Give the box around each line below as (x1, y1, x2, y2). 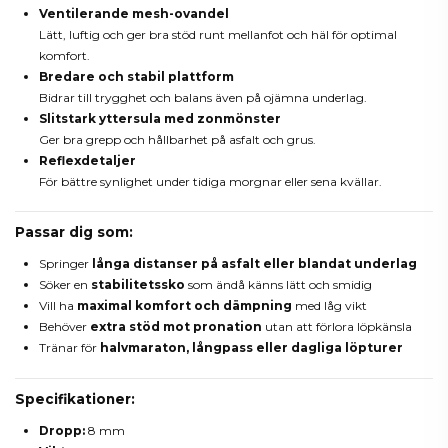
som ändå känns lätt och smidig (185, 277, 372, 293)
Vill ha (39, 298, 77, 314)
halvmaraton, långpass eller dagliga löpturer (100, 340, 403, 356)
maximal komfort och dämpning (77, 298, 292, 314)
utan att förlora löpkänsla (262, 319, 412, 335)
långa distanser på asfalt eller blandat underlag (92, 256, 417, 272)
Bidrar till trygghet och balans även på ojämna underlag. (39, 90, 367, 106)
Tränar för (39, 340, 100, 356)
